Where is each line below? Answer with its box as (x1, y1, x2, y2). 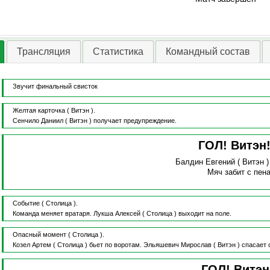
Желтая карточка (12, 107, 65, 115)
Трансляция (16, 46, 71, 57)
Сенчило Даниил (12, 117, 63, 125)
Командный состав (165, 46, 250, 57)
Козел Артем (12, 241, 51, 249)
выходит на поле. (178, 210, 231, 218)
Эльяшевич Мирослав (143, 241, 212, 249)
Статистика (92, 46, 143, 57)
